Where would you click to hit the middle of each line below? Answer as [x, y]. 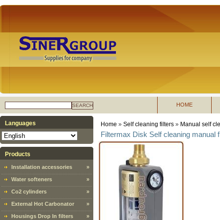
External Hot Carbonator [43, 204]
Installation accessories [42, 167]
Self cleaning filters [149, 124]
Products [18, 154]
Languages [20, 123]
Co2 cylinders [29, 192]
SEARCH [82, 105]
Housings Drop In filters [42, 216]
